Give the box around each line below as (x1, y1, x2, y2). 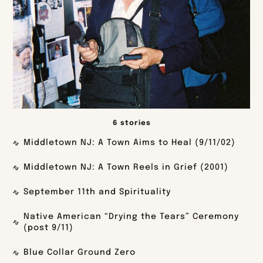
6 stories (112, 120, 151, 127)
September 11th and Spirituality (23, 188, 171, 197)
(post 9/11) (23, 224, 74, 232)
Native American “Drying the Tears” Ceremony (23, 213, 240, 221)
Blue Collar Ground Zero (23, 248, 136, 257)
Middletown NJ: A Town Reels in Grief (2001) (23, 163, 229, 172)
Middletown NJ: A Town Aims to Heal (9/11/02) (23, 139, 236, 147)
